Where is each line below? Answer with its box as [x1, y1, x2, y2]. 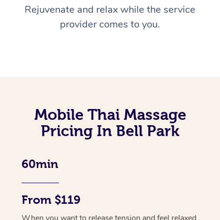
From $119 [22, 193, 81, 207]
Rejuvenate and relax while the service [25, 3, 195, 17]
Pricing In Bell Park [41, 122, 179, 139]
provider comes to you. [60, 18, 160, 31]
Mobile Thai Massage [34, 106, 186, 123]
